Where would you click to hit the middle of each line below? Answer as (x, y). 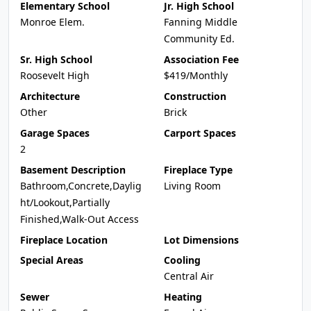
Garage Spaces (55, 133)
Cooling (182, 260)
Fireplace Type (198, 170)
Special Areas (52, 260)
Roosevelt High (55, 75)
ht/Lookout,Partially (65, 202)
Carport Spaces (200, 133)
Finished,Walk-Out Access (79, 219)
